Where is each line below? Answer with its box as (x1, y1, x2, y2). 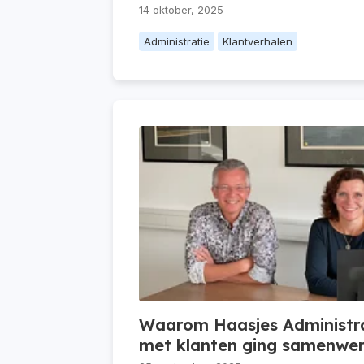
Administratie (144, 35, 210, 48)
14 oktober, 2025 (139, 3, 223, 16)
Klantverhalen (223, 35, 292, 48)
